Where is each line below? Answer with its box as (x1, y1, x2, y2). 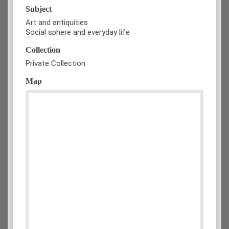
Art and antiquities (26, 18, 88, 28)
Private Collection (26, 59, 85, 68)
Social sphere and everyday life (26, 28, 130, 37)
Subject (26, 5, 52, 14)
